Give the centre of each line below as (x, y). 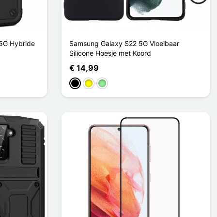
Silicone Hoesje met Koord (110, 53)
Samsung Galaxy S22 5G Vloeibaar (124, 43)
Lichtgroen (115, 84)
